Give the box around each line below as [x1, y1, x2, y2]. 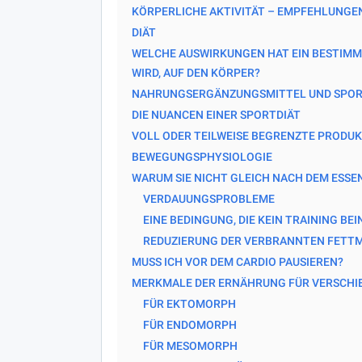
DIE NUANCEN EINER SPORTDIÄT [131, 107, 301, 121]
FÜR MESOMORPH [142, 339, 238, 352]
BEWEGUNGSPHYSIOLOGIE [131, 149, 272, 163]
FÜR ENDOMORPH [142, 318, 237, 331]
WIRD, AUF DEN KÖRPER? [131, 65, 260, 79]
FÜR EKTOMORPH [142, 297, 236, 310]
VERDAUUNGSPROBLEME [142, 192, 275, 205]
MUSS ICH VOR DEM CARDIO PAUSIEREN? [131, 255, 343, 268]
